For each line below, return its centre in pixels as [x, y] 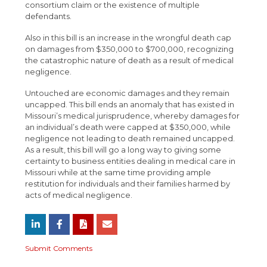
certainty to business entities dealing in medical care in [131, 161]
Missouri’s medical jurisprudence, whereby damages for [133, 116]
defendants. [49, 16]
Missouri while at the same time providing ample [118, 173]
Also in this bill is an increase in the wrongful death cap [128, 38]
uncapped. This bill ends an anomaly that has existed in [130, 105]
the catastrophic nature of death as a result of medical [130, 60]
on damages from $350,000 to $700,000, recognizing [130, 49]
